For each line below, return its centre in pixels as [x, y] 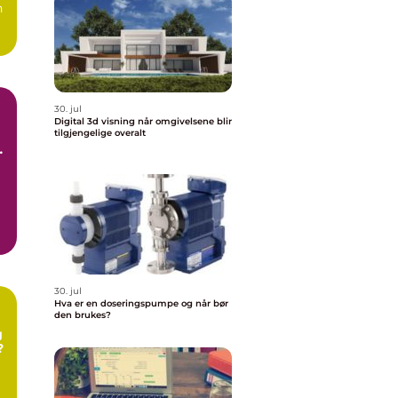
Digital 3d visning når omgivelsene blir [96, 121]
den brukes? [83, 315]
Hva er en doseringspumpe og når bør [141, 303]
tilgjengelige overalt [100, 133]
